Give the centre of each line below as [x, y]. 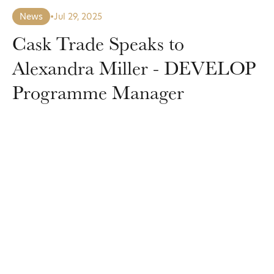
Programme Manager [98, 92]
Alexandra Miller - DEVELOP [134, 68]
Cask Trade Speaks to [98, 43]
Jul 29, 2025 [78, 17]
